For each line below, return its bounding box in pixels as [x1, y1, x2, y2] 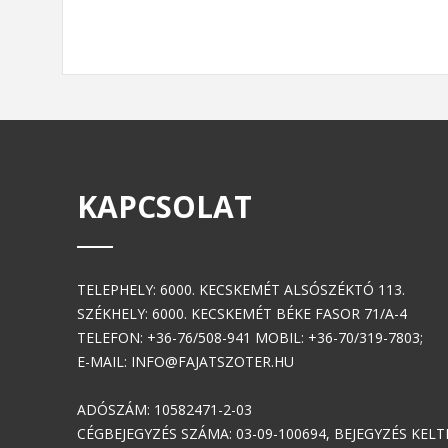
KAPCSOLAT [77, 186, 252, 227]
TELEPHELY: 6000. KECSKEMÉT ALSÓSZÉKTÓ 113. [77, 280, 405, 299]
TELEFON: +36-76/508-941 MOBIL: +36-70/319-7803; [77, 328, 423, 347]
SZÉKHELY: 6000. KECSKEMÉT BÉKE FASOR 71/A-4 [77, 304, 407, 323]
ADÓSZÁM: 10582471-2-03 [77, 400, 252, 419]
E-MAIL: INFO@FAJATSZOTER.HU [77, 352, 294, 371]
